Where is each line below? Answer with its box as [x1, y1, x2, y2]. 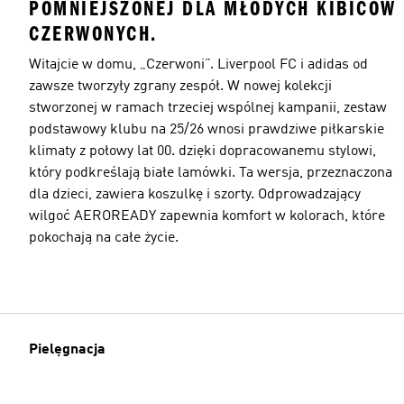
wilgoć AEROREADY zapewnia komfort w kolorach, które [29, 208, 385, 224]
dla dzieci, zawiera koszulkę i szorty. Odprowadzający [29, 187, 361, 202]
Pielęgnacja [29, 343, 106, 358]
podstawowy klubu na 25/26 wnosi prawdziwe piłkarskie [29, 122, 384, 137]
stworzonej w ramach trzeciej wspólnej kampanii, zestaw [29, 100, 387, 115]
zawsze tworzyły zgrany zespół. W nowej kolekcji [29, 78, 332, 94]
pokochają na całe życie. [29, 230, 179, 245]
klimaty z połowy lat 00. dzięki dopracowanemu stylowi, [29, 143, 376, 159]
